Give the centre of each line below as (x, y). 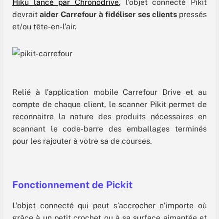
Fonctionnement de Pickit (72, 185)
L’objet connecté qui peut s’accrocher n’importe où (109, 206)
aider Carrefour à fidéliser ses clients (108, 14)
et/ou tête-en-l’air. (44, 26)
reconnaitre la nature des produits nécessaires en (109, 117)
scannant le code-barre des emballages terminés (109, 129)
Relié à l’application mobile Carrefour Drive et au (109, 92)
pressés (192, 14)
